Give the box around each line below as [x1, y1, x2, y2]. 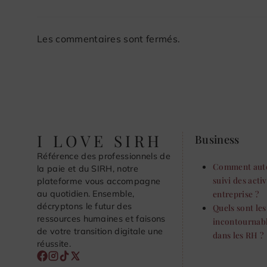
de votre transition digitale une [37, 226, 163, 237]
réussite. [37, 238, 71, 250]
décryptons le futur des [37, 201, 132, 212]
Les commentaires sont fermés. [37, 33, 181, 45]
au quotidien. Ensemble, [37, 188, 135, 200]
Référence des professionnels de [37, 151, 170, 162]
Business [195, 132, 240, 147]
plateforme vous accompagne [37, 176, 161, 187]
